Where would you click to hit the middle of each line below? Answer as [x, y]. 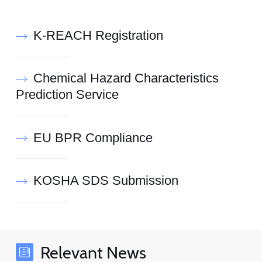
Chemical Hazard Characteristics [126, 79]
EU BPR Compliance [93, 138]
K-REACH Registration [98, 35]
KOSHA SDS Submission [106, 180]
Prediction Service [67, 95]
